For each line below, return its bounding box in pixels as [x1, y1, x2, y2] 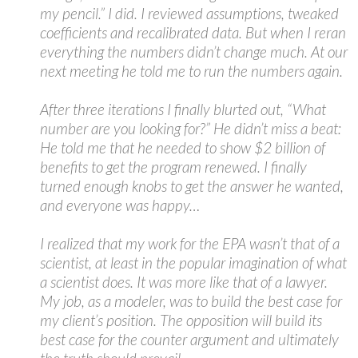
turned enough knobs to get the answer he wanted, [40, 177, 344, 195]
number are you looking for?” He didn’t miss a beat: [40, 119, 341, 137]
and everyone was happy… [40, 196, 200, 214]
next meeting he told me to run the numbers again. [40, 62, 343, 80]
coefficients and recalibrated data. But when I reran [40, 23, 346, 42]
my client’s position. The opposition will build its [40, 311, 322, 329]
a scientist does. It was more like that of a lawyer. [40, 272, 328, 291]
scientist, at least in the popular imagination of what [40, 253, 347, 272]
